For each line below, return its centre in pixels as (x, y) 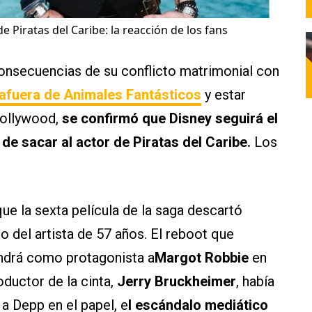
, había (255, 282)
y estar (224, 95)
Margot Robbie (203, 258)
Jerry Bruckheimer (177, 282)
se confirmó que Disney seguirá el (168, 119)
